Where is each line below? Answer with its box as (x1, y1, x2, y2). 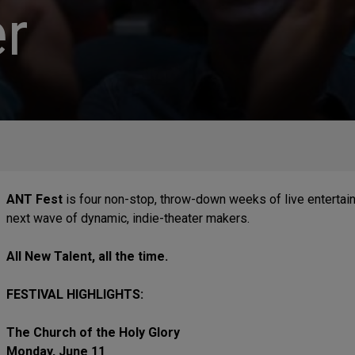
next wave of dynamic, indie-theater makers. (6, 211, 250, 226)
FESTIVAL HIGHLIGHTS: (6, 287, 143, 302)
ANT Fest (6, 192, 63, 207)
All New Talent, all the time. (6, 249, 168, 264)
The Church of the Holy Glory (6, 325, 180, 340)
